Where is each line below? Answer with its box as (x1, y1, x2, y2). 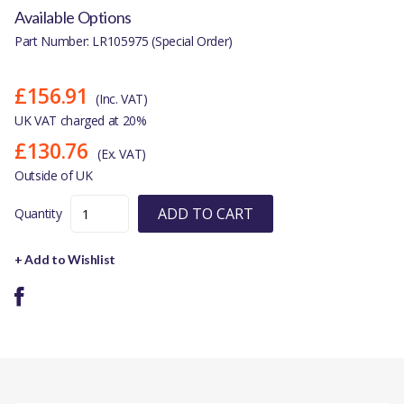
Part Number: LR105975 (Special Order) (14, 32, 234, 50)
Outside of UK (14, 167, 93, 185)
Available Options (14, 7, 133, 28)
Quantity (14, 205, 62, 223)
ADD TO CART (158, 204, 254, 225)
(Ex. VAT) (97, 145, 147, 163)
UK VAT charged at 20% (14, 112, 147, 130)
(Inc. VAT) (96, 90, 148, 108)
